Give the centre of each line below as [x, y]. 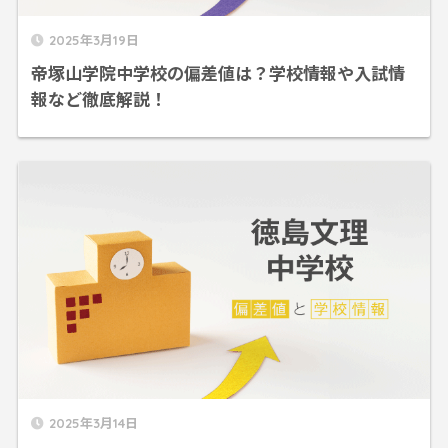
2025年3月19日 [93, 39]
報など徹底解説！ [98, 98]
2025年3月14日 [93, 423]
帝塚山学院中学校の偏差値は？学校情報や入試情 [217, 72]
